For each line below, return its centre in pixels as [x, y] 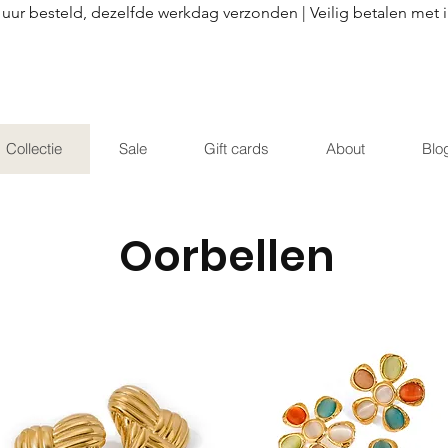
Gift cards [236, 148]
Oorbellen [227, 256]
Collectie [34, 148]
